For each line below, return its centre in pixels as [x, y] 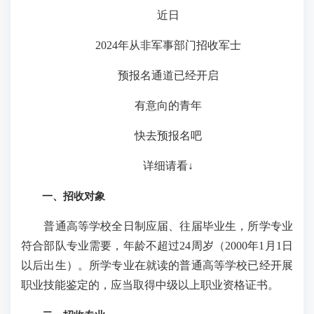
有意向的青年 [157, 105]
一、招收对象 [63, 196]
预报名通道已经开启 [157, 75]
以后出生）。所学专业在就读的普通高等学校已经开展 [157, 265]
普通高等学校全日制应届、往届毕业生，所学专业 [157, 226]
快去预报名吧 [157, 136]
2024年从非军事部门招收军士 [157, 45]
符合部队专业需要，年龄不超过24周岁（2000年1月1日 [157, 246]
